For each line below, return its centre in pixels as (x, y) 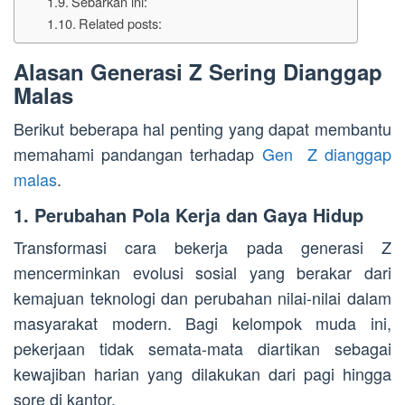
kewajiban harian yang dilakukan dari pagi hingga (202, 374)
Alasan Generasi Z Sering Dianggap (198, 72)
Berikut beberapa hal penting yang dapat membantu (202, 129)
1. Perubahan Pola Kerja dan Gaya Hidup (188, 215)
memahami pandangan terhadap (138, 154)
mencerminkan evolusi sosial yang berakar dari (202, 273)
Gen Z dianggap (326, 154)
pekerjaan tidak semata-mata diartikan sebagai (202, 348)
